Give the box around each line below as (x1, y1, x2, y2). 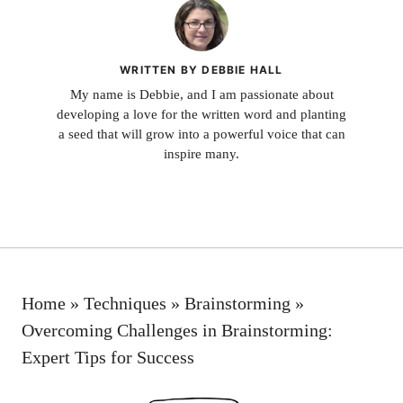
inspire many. (164, 147, 239, 161)
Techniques (84, 292, 166, 313)
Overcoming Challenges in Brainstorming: (22, 319, 333, 340)
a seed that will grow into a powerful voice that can (58, 127, 345, 141)
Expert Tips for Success (22, 346, 194, 367)
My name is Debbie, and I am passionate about (69, 87, 334, 102)
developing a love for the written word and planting (57, 107, 346, 121)
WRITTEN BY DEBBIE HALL (120, 63, 283, 76)
